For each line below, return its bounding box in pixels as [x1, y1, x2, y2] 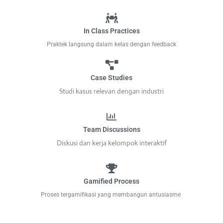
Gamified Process [84, 177, 139, 186]
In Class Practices [83, 27, 140, 35]
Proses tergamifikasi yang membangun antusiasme [41, 191, 182, 199]
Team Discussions [83, 125, 140, 134]
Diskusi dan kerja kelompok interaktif [56, 138, 167, 148]
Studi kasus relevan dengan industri [59, 87, 164, 96]
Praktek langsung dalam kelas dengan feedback [47, 41, 176, 48]
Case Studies [91, 74, 132, 82]
